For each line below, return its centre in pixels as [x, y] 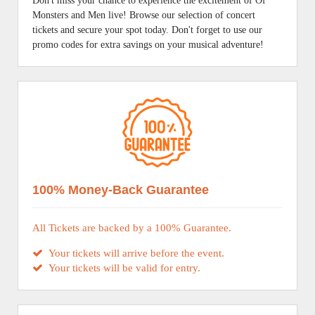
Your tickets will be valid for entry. [122, 268]
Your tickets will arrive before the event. [134, 253]
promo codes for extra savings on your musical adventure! [148, 45]
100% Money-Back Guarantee [121, 190]
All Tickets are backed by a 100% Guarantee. [132, 228]
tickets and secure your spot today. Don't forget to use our [147, 30]
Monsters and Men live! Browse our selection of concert [144, 15]
